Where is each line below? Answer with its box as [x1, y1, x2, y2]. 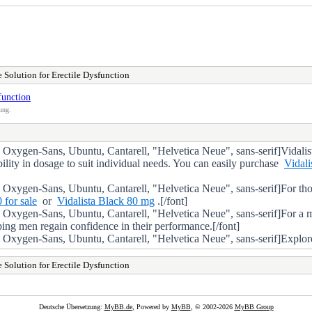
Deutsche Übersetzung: [38, 302, 104, 311]
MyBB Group [234, 302, 274, 311]
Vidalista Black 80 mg [57, 194, 155, 207]
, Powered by [132, 302, 171, 311]
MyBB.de [104, 302, 132, 311]
